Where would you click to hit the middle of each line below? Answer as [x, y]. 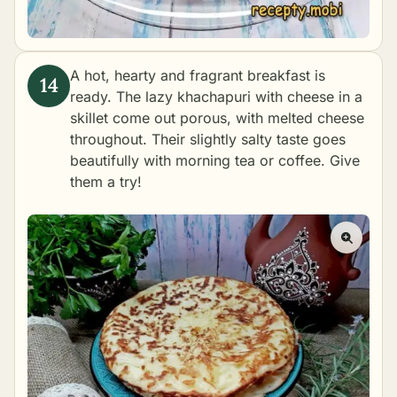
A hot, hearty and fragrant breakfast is [198, 75]
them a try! [106, 181]
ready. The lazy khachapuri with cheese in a [216, 96]
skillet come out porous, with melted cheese [217, 117]
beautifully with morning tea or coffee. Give [215, 160]
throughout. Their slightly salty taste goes [208, 139]
